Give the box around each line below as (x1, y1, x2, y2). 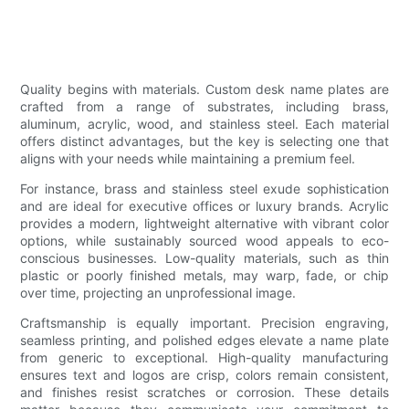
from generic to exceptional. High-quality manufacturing (20, 349, 389, 365)
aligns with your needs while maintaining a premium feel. (20, 150, 356, 166)
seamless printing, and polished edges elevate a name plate (20, 331, 389, 348)
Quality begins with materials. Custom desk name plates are (20, 80, 389, 97)
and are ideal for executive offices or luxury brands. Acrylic (20, 197, 389, 214)
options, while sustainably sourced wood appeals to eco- (20, 232, 389, 248)
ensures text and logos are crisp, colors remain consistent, (20, 366, 389, 383)
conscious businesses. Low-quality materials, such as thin (20, 249, 389, 266)
